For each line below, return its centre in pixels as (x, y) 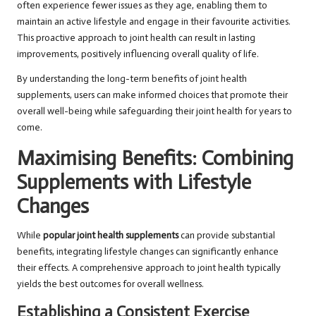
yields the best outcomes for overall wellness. (110, 284)
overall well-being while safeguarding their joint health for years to (154, 111)
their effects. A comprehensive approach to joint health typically (149, 268)
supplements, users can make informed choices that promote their (152, 95)
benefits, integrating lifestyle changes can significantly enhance (148, 252)
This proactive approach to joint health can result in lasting (136, 38)
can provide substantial (227, 236)
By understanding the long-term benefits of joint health (132, 79)
